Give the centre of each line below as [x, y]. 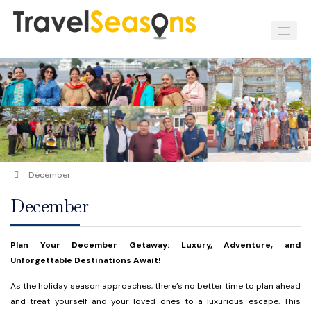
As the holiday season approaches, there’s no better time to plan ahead [155, 286]
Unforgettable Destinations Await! [86, 261]
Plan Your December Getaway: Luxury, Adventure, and [155, 245]
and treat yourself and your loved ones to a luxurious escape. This [155, 302]
